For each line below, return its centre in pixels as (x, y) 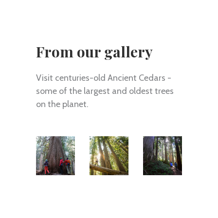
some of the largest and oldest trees (105, 91)
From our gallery (94, 51)
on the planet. (62, 104)
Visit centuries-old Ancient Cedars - (104, 78)
